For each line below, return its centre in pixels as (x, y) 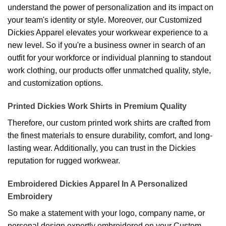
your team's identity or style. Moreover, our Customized (105, 20)
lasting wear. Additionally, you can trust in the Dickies (102, 148)
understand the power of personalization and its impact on (110, 8)
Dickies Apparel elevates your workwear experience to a (108, 33)
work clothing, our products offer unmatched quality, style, (109, 71)
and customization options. (55, 83)
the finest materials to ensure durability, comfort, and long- (110, 136)
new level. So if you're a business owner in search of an (106, 45)
